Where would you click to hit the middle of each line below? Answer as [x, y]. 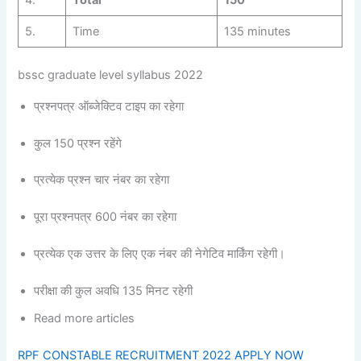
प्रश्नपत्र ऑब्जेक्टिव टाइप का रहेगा [109, 106]
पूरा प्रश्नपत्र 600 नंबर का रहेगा [106, 217]
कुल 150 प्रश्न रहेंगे [78, 143]
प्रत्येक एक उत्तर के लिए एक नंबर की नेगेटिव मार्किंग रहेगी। [160, 254]
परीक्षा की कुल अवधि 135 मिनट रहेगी [114, 291]
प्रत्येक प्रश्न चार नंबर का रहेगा [102, 180]
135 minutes [257, 32]
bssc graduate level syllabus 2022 [111, 75]
